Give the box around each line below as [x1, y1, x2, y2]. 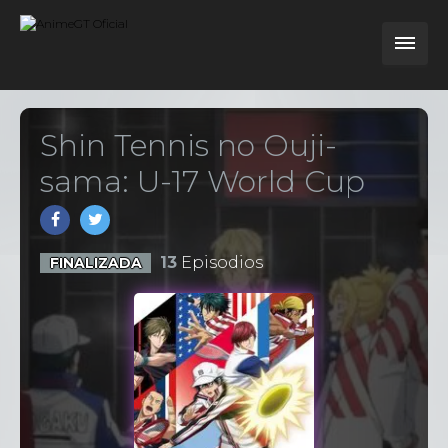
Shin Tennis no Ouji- [40, 127, 337, 164]
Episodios [176, 253, 263, 272]
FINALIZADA [49, 254, 142, 272]
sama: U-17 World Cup [40, 163, 365, 200]
